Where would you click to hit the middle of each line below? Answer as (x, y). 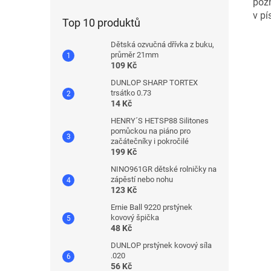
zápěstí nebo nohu (142, 179)
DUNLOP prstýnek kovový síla (161, 245)
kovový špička (135, 217)
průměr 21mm (135, 55)
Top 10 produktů (101, 23)
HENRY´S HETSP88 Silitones (160, 121)
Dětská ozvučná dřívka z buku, (162, 44)
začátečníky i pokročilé (150, 141)
